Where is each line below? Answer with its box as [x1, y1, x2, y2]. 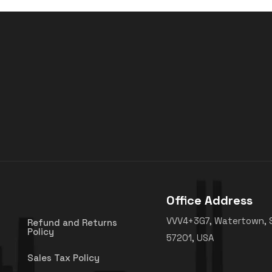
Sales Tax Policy [27, 251, 100, 263]
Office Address [166, 192, 253, 208]
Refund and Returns [27, 216, 118, 228]
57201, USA [166, 231, 214, 243]
